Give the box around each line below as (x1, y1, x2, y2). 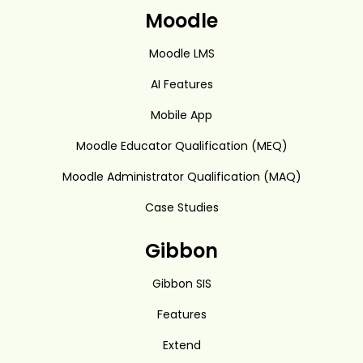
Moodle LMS (148, 45, 215, 62)
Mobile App (151, 106, 212, 123)
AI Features (150, 75, 213, 92)
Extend (162, 336, 201, 353)
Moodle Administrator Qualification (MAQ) (62, 168, 301, 185)
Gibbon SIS (152, 275, 211, 292)
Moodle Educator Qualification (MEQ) (75, 137, 288, 154)
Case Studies (144, 199, 219, 216)
